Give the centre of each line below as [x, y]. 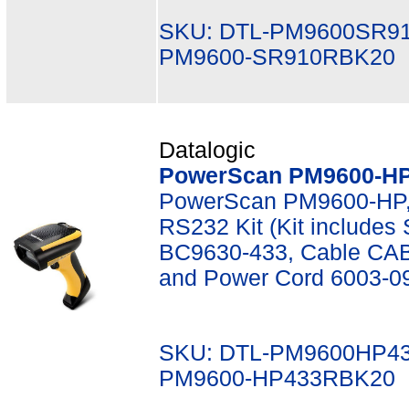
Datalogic [207, 150]
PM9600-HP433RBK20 [277, 378]
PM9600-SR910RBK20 [277, 57]
